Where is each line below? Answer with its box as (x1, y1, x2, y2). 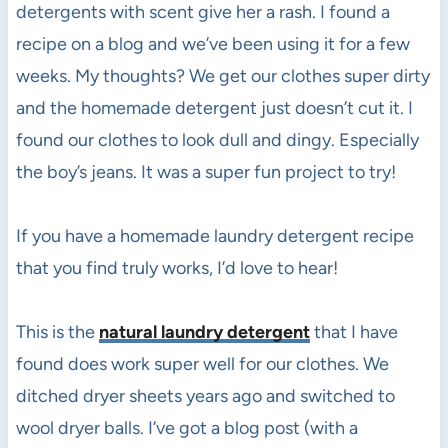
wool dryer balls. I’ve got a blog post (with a (15, 416, 358, 439)
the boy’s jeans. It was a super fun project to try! (15, 160, 396, 183)
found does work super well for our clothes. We (15, 352, 389, 375)
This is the (15, 320, 99, 343)
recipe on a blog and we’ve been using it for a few (15, 32, 410, 55)
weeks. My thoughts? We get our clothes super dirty (15, 64, 430, 87)
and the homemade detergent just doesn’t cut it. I (15, 96, 413, 119)
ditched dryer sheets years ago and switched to (15, 384, 395, 407)
